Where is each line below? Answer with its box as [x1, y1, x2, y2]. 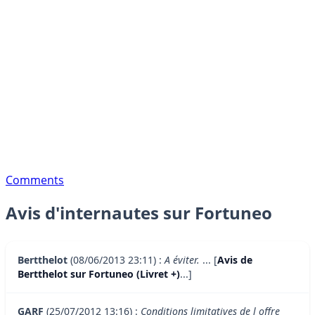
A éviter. [165, 253, 200, 267]
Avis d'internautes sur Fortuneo [6, 201, 272, 225]
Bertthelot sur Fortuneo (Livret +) [18, 267, 180, 281]
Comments [6, 172, 64, 188]
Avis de [217, 253, 252, 267]
